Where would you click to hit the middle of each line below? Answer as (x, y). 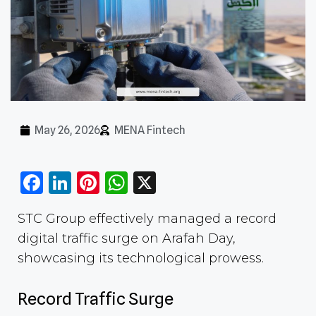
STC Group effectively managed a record (147, 218)
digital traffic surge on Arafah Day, (127, 238)
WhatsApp (181, 182)
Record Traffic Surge (96, 298)
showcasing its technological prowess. (141, 258)
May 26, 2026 (67, 130)
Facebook (91, 182)
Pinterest (145, 182)
